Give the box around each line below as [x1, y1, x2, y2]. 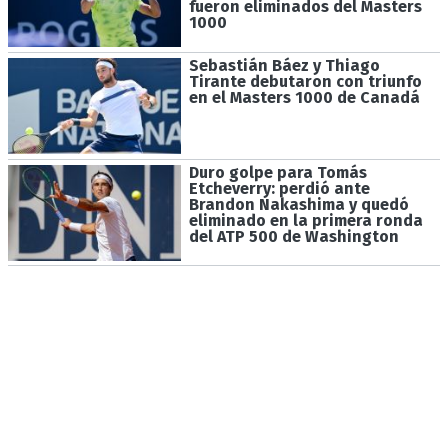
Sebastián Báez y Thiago [188, 56, 380, 76]
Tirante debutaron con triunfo [188, 72, 422, 92]
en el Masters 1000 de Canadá [188, 88, 420, 108]
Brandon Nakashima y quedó [188, 194, 409, 214]
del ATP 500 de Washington [188, 226, 399, 246]
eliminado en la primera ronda [188, 210, 423, 230]
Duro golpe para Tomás [188, 162, 367, 182]
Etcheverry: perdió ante [188, 178, 370, 198]
